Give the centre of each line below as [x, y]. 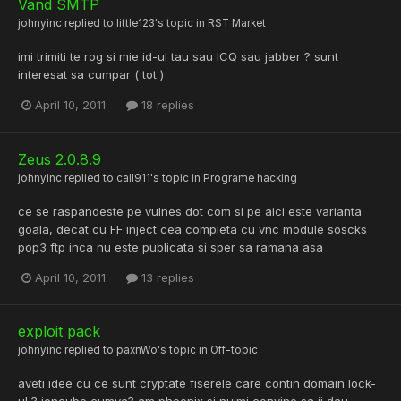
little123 [136, 24]
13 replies [166, 277]
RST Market [237, 24]
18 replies [166, 105]
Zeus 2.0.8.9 [60, 159]
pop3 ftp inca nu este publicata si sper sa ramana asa [171, 247]
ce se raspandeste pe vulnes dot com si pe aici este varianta [190, 211]
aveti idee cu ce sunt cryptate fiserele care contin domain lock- [197, 383]
